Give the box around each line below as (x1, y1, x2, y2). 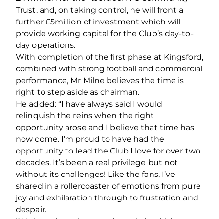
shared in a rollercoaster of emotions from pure (16, 181, 201, 191)
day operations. (16, 40, 76, 50)
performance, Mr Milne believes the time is (16, 75, 184, 85)
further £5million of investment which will (16, 17, 181, 26)
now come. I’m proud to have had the (16, 134, 165, 144)
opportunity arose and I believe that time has (16, 122, 195, 132)
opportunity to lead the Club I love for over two (16, 146, 200, 155)
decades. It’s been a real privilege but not (16, 157, 178, 167)
